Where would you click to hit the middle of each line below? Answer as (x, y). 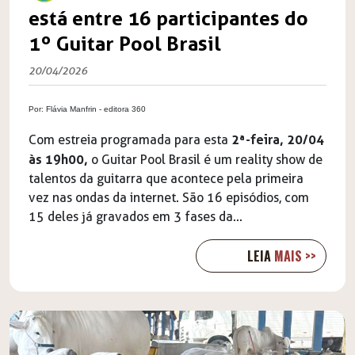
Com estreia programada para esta (130, 139)
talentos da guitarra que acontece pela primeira (166, 178)
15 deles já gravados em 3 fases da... (136, 216)
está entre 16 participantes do (168, 17)
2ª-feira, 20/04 (278, 139)
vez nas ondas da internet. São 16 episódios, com (169, 197)
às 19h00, (58, 159)
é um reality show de (263, 159)
